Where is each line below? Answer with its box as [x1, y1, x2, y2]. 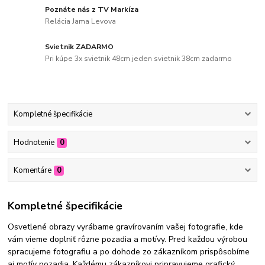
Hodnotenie [13, 137, 54, 148]
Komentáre [13, 164, 51, 176]
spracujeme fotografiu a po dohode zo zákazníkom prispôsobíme [8, 246, 250, 258]
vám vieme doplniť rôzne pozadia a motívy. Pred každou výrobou [8, 234, 248, 245]
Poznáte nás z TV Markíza [45, 5, 139, 15]
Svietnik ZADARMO [45, 42, 114, 52]
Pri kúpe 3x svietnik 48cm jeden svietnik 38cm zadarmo [45, 53, 232, 63]
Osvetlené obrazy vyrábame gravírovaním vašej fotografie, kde [8, 221, 244, 233]
